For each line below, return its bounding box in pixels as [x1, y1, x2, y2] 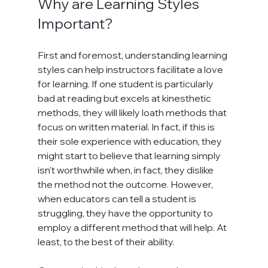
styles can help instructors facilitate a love [37, 63, 225, 75]
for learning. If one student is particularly [37, 77, 215, 90]
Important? [37, 14, 113, 32]
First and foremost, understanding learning [37, 48, 229, 61]
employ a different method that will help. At [37, 221, 229, 233]
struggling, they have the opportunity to [37, 206, 215, 219]
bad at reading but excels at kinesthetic [37, 92, 213, 104]
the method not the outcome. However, [37, 178, 215, 190]
